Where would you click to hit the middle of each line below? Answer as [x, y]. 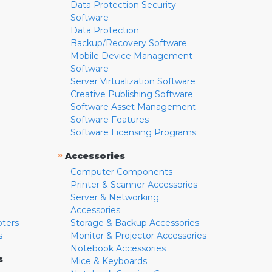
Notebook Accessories [118, 249]
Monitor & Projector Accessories [138, 236]
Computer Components [121, 172]
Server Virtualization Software [133, 82]
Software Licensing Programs [133, 133]
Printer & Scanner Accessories [134, 185]
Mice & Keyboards [108, 261]
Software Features [109, 120]
